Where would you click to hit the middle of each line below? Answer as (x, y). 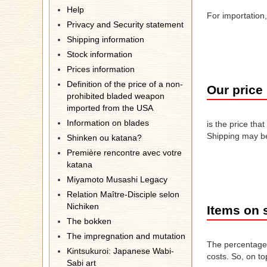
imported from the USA (110, 108)
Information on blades (108, 123)
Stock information (100, 54)
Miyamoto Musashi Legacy (117, 179)
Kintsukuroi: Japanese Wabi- (120, 251)
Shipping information (105, 39)
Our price (235, 90)
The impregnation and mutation (126, 236)
